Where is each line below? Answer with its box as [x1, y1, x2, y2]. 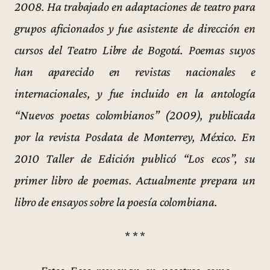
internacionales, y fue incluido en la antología [14, 86, 256, 101]
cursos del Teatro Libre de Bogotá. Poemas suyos [14, 42, 256, 57]
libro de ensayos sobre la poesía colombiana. [14, 194, 218, 209]
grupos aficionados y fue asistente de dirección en [14, 20, 256, 36]
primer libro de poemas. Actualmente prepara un [14, 172, 256, 187]
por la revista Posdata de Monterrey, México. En [14, 129, 256, 144]
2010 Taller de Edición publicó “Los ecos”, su [14, 151, 256, 166]
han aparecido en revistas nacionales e [14, 64, 256, 79]
